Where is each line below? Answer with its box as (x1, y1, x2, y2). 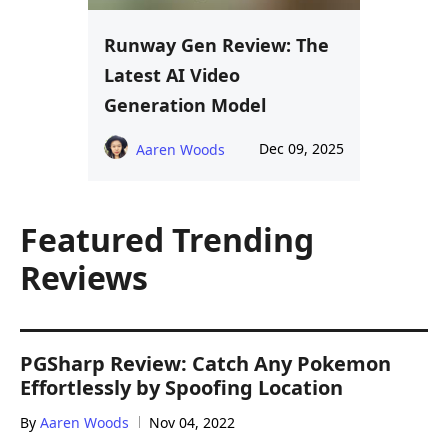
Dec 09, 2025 (259, 138, 344, 158)
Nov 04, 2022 (149, 412, 235, 432)
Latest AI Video (104, 62, 240, 87)
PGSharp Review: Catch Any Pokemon (20, 349, 391, 377)
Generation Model (104, 92, 266, 117)
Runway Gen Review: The (104, 32, 329, 57)
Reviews (20, 255, 148, 299)
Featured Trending (20, 217, 314, 261)
